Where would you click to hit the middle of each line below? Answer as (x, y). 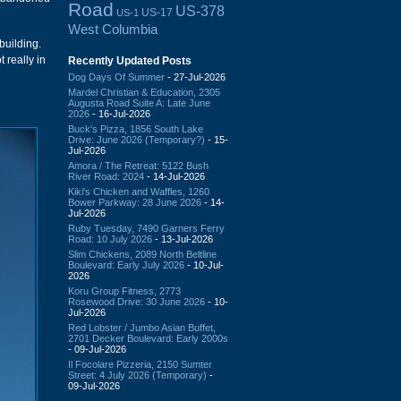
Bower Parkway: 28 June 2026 (135, 202)
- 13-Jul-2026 (183, 239)
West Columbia (113, 29)
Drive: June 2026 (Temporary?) (137, 139)
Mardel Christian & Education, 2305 (144, 92)
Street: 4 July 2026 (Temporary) (137, 375)
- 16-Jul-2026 (120, 113)
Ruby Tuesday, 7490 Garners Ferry (146, 228)
